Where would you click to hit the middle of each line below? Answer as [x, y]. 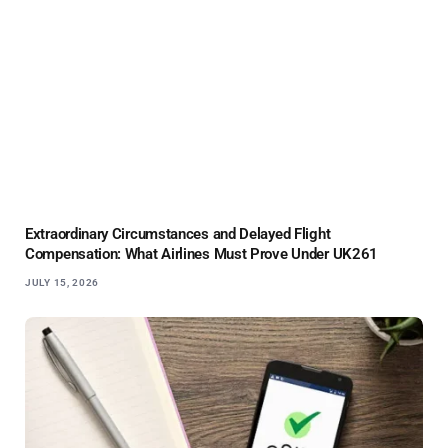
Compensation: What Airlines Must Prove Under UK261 [202, 253]
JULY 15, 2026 [62, 282]
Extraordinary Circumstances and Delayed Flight [178, 233]
